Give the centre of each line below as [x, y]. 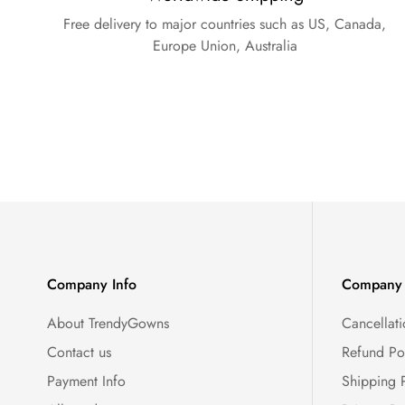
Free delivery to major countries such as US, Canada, [225, 24]
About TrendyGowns [108, 324]
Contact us [79, 353]
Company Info [92, 285]
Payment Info [86, 381]
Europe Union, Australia [225, 46]
